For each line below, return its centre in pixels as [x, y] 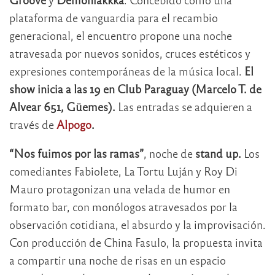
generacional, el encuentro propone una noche [121, 35]
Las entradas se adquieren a [185, 106]
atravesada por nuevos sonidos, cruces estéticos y [130, 53]
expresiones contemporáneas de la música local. [127, 71]
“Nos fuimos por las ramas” [76, 153]
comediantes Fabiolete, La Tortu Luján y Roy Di [123, 171]
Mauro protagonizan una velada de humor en [120, 188]
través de [32, 124]
